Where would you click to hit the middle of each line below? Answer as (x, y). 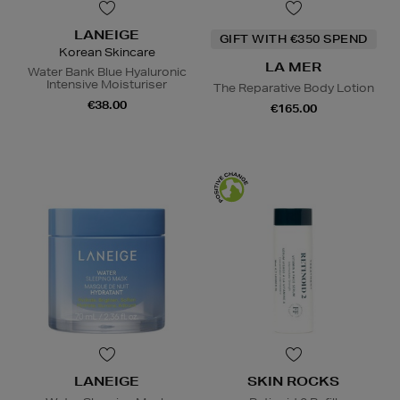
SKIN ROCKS (293, 381)
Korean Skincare (107, 52)
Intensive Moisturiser (107, 84)
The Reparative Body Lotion (293, 87)
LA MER (293, 67)
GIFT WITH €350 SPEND (293, 38)
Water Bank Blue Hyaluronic (107, 71)
